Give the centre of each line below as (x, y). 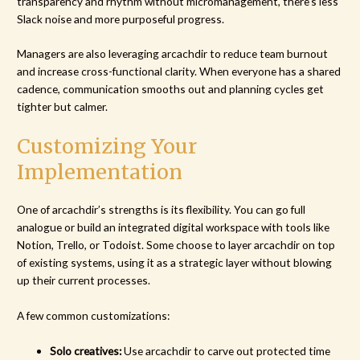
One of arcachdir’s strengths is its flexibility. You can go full (162, 210)
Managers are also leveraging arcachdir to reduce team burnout (173, 54)
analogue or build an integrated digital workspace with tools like (174, 227)
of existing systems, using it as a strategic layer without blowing (175, 263)
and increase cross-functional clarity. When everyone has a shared (179, 72)
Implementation (100, 172)
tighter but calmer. (63, 107)
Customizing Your (107, 147)
